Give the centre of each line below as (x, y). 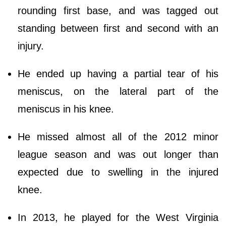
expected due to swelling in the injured (118, 172)
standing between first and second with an (118, 29)
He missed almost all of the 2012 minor (118, 137)
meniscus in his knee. (67, 109)
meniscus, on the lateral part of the (118, 92)
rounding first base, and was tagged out (118, 11)
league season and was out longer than (118, 155)
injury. (31, 46)
